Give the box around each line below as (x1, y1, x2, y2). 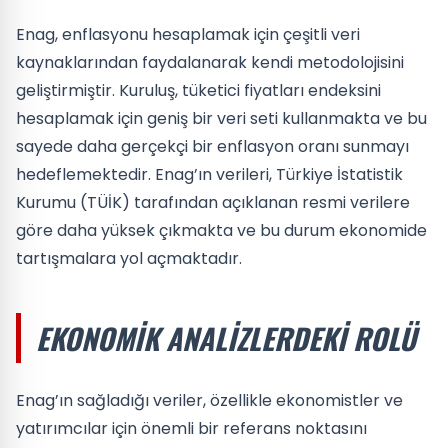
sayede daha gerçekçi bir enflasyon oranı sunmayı (16, 134, 409, 158)
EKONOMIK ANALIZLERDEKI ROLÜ (36, 316, 416, 359)
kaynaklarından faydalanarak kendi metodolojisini (16, 50, 404, 74)
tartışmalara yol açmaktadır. (16, 246, 242, 270)
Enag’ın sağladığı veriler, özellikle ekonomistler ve (16, 388, 403, 412)
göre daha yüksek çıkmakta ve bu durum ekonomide (16, 218, 427, 242)
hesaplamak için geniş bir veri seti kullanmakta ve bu (16, 106, 427, 130)
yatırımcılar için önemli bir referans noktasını (16, 416, 367, 440)
